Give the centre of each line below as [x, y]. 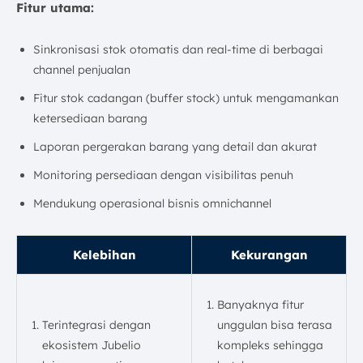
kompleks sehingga [270, 345]
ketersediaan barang [90, 118]
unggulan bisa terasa [275, 325]
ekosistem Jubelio [92, 345]
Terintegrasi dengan [96, 325]
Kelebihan [104, 254]
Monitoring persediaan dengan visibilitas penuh [163, 175]
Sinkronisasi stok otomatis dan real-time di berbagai [178, 49]
